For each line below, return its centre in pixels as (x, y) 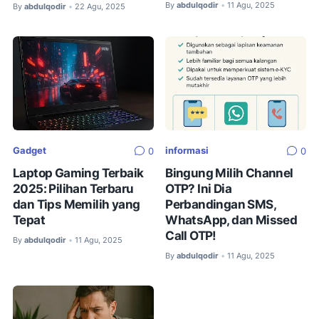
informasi (187, 150)
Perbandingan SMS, (221, 204)
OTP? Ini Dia (199, 188)
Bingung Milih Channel (229, 172)
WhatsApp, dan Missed (231, 219)
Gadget (30, 150)
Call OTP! (191, 235)
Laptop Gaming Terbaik (78, 172)
